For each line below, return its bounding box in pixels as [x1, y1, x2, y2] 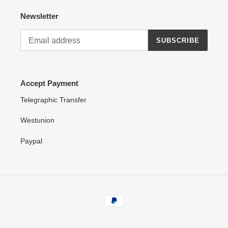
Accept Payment [20, 79, 78, 88]
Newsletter [20, 11, 59, 20]
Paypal [20, 136, 42, 145]
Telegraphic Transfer [20, 95, 87, 104]
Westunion [20, 116, 54, 125]
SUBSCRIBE [156, 36, 199, 44]
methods [113, 202, 142, 211]
